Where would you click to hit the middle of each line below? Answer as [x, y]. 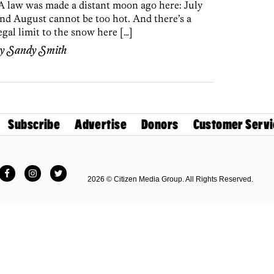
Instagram [54, 169]
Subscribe [34, 125]
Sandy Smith [37, 51]
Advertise [101, 125]
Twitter [72, 169]
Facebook [28, 169]
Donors [160, 125]
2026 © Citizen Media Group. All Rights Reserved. [170, 179]
